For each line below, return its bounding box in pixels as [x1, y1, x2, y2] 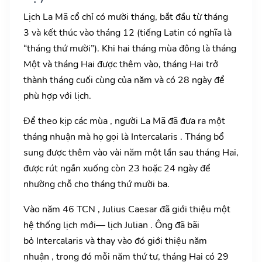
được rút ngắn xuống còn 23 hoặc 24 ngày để [23, 162, 211, 175]
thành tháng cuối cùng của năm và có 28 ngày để [23, 74, 225, 87]
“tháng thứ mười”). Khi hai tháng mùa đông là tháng [23, 42, 236, 56]
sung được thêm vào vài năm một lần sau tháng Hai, [23, 146, 239, 160]
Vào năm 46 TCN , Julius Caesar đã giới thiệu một [23, 203, 230, 216]
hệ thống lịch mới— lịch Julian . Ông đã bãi [23, 219, 199, 232]
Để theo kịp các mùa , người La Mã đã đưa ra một [23, 115, 225, 128]
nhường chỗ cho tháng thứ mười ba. [23, 178, 170, 191]
